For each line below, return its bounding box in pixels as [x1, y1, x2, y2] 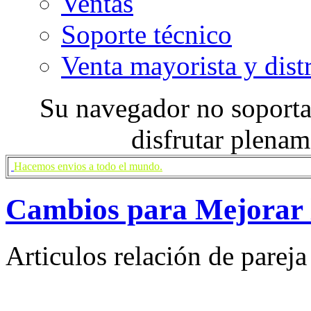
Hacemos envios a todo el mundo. [14, 160, 162, 172]
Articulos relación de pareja [6, 240, 307, 271]
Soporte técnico [61, 19, 232, 49]
